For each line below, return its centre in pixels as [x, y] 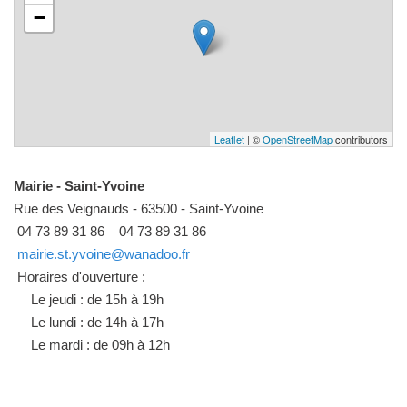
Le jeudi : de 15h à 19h [97, 299]
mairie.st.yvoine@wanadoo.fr [104, 253]
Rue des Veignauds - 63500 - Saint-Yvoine [139, 208]
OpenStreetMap [298, 139]
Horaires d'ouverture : [79, 276]
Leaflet [229, 139]
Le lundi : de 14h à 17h [97, 322]
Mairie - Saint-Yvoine [79, 185]
